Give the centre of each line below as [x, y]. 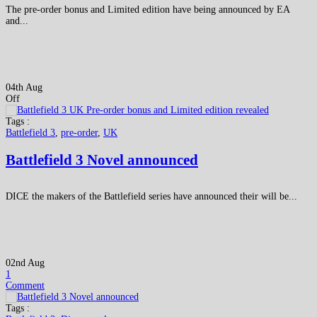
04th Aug [24, 88]
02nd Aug [25, 263]
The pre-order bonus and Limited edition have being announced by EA [148, 10]
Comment [25, 286]
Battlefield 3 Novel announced [102, 160]
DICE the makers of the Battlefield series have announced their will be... [151, 197]
